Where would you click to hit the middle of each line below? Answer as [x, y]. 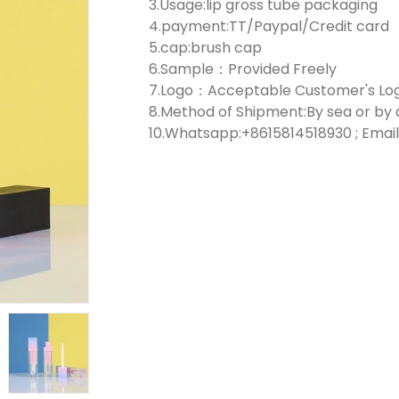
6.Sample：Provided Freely [242, 69]
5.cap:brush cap [205, 48]
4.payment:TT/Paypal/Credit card [269, 26]
